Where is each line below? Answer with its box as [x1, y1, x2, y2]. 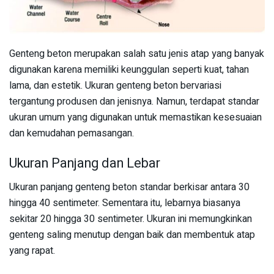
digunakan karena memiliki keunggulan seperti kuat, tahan [9, 62, 249, 77]
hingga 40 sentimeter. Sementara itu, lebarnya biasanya [9, 195, 240, 210]
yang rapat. [9, 243, 55, 258]
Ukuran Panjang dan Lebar [9, 154, 160, 174]
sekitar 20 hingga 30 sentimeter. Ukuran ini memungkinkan [9, 211, 252, 226]
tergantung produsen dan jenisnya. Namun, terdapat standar [9, 94, 259, 109]
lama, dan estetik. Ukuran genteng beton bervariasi [9, 78, 221, 93]
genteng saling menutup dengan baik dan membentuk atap [9, 227, 255, 242]
